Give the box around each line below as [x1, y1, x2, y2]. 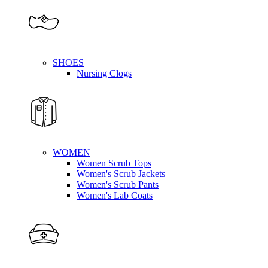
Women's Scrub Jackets [77, 168, 165, 179]
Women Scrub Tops [77, 157, 151, 168]
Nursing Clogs [77, 68, 132, 78]
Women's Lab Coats [77, 190, 153, 200]
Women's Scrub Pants [77, 179, 159, 190]
